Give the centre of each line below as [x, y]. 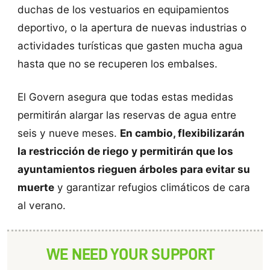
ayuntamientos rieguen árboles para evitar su [133, 169]
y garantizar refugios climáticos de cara [152, 187]
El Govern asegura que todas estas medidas [125, 96]
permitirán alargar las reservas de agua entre [127, 115]
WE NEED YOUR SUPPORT [130, 255]
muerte [36, 187]
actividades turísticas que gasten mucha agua [130, 45]
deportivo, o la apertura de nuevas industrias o [132, 27]
